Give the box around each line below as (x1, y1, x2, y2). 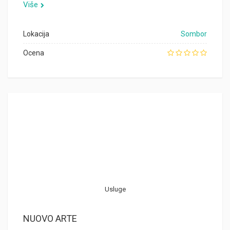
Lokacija (23, 30, 49, 38)
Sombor (181, 30, 207, 38)
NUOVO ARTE (23, 213, 77, 224)
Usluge (104, 185, 126, 193)
